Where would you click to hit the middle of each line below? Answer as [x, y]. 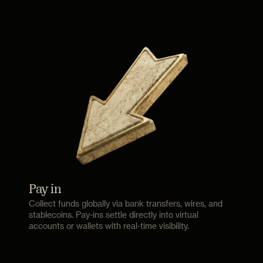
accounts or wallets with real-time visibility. [109, 226]
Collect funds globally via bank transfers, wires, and [126, 204]
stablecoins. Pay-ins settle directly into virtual [114, 215]
